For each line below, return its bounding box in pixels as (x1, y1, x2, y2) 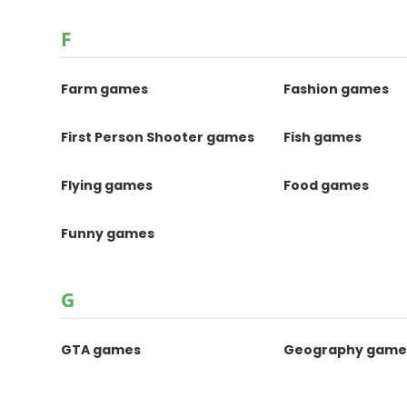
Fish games (283, 128, 362, 146)
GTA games (61, 341, 142, 359)
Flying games (61, 176, 154, 194)
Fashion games (283, 80, 390, 98)
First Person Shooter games (61, 128, 255, 146)
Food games (283, 176, 370, 194)
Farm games (61, 80, 149, 98)
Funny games (61, 224, 155, 243)
